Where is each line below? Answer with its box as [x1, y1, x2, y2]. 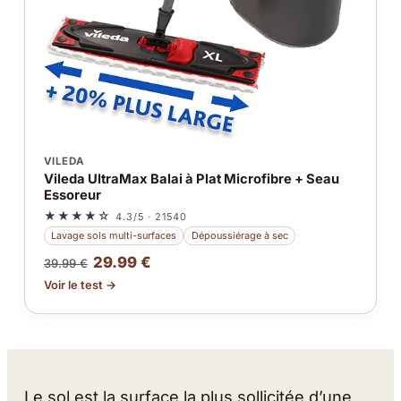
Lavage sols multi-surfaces [51, 228, 177, 242]
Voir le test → [43, 278, 116, 293]
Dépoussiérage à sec [191, 228, 288, 242]
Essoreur [43, 187, 101, 204]
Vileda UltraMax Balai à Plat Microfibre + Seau [43, 171, 339, 188]
